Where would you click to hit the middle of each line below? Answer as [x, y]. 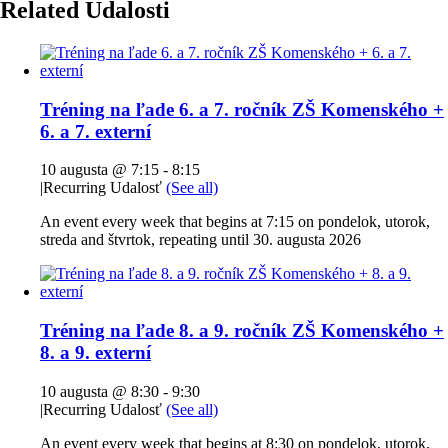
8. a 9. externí [95, 353]
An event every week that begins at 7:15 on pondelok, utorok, [235, 222]
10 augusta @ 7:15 [99, 170]
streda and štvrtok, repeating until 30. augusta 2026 [200, 240]
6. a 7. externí [95, 131]
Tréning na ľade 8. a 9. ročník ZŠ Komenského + [242, 331]
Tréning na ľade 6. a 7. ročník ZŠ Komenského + [242, 109]
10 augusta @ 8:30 [99, 391]
